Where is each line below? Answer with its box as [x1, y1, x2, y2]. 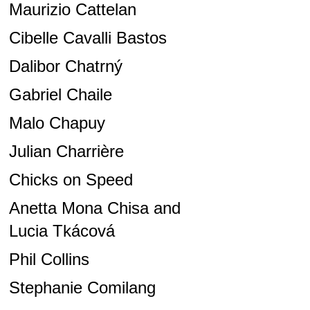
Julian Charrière [8, 142, 124, 161]
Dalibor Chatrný [8, 57, 122, 76]
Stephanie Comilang [8, 278, 156, 298]
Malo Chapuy [8, 113, 105, 133]
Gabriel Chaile [8, 85, 112, 104]
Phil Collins [8, 250, 89, 269]
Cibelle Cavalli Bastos [8, 28, 167, 48]
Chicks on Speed [8, 170, 133, 190]
